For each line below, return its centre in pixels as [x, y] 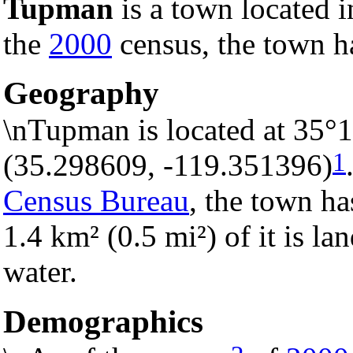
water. [40, 272]
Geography [81, 93]
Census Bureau [96, 201]
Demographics [103, 322]
